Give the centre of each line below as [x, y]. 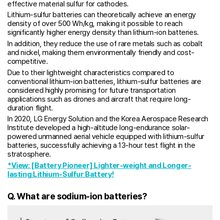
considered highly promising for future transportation [92, 90]
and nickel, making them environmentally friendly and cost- [101, 52]
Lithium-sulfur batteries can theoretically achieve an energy [102, 15]
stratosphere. [29, 154]
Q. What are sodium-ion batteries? [77, 196]
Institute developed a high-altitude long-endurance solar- [99, 128]
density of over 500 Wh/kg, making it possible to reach [95, 24]
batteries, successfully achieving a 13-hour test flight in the [101, 146]
